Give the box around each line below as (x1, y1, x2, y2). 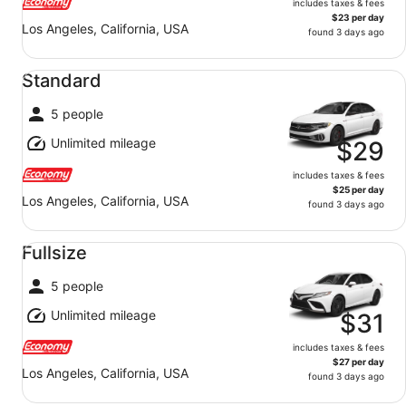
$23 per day (332, 12, 384, 23)
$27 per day (333, 356, 384, 367)
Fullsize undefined (10, 230, 132, 248)
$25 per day (333, 184, 384, 195)
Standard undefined (10, 58, 145, 76)
